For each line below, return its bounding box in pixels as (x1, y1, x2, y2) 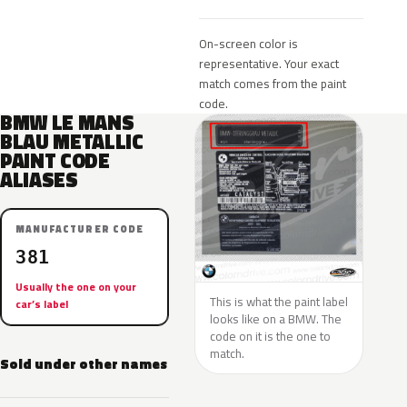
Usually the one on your (15, 278, 136, 295)
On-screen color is (199, 35, 298, 53)
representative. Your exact (199, 55, 339, 73)
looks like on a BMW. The (210, 310, 342, 328)
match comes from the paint (199, 74, 346, 93)
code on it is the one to (210, 327, 331, 345)
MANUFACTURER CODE (15, 222, 144, 236)
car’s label (15, 295, 68, 313)
